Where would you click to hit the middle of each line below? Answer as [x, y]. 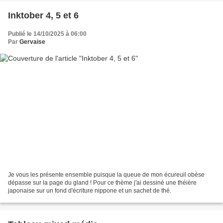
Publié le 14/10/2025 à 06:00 [47, 34]
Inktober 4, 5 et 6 [43, 15]
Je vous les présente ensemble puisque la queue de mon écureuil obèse [106, 175]
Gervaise [32, 42]
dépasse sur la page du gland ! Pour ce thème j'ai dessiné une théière [102, 183]
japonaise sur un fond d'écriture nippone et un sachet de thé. [90, 191]
